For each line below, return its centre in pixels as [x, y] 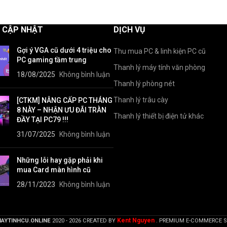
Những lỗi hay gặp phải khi [60, 160]
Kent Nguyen [136, 220]
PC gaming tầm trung [52, 60]
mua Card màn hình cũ [54, 170]
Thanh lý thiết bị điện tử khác [159, 116]
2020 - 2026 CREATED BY [85, 221]
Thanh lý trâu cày [141, 100]
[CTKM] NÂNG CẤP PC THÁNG [65, 100]
